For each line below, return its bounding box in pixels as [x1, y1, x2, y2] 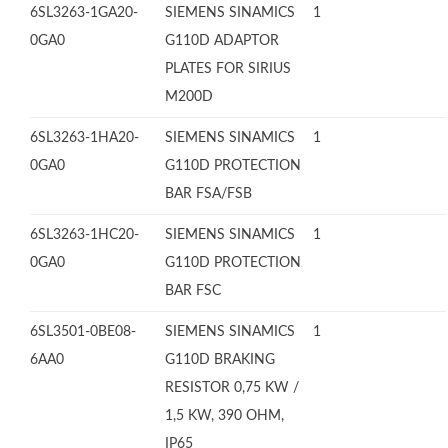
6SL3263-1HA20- [30, 131, 139, 145]
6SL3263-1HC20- [30, 228, 139, 242]
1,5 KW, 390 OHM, [165, 409, 284, 423]
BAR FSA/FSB [165, 187, 252, 201]
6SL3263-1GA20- [30, 6, 138, 20]
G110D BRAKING [165, 353, 275, 367]
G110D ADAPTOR [165, 34, 279, 48]
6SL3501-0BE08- [30, 325, 136, 339]
